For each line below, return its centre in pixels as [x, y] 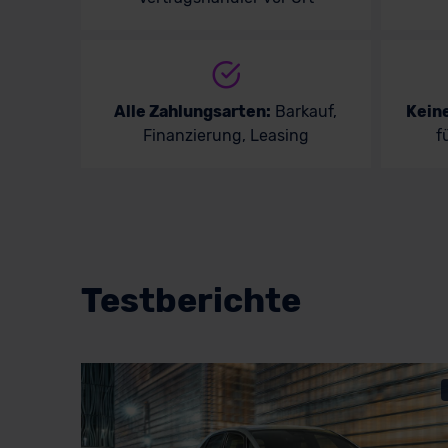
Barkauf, [304, 111]
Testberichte [190, 300]
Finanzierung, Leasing [225, 135]
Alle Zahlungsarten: [193, 111]
